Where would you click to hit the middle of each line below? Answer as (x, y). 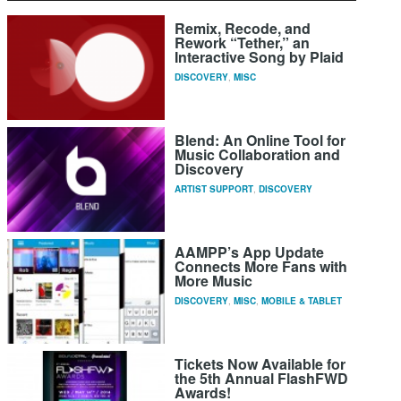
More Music (214, 281)
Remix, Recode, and (243, 29)
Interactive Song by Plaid (260, 57)
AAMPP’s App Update (250, 252)
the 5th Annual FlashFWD (262, 379)
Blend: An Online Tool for (260, 141)
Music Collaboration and (258, 155)
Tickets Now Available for (260, 364)
